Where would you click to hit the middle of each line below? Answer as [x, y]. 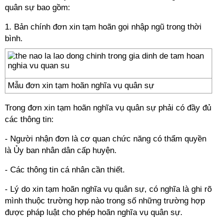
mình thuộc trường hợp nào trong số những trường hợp [105, 201]
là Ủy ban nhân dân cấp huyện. [61, 150]
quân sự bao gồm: [38, 8]
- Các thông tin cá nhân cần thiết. [65, 170]
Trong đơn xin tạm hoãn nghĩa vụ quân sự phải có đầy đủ [108, 108]
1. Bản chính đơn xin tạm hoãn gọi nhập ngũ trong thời [103, 27]
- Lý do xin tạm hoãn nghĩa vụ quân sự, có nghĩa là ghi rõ [108, 189]
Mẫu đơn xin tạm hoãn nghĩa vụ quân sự [81, 85]
